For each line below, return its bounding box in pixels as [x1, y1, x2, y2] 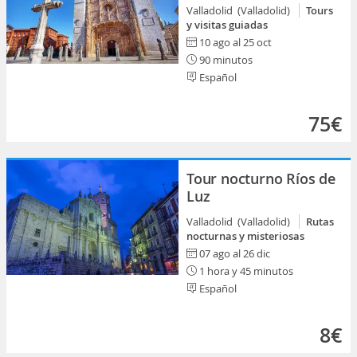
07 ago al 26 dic [199, 246, 270, 261]
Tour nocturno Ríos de [186, 169, 335, 188]
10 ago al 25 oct [199, 35, 272, 49]
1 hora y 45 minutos [197, 264, 293, 278]
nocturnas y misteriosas [186, 229, 304, 243]
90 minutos [197, 53, 253, 67]
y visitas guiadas [186, 18, 268, 32]
